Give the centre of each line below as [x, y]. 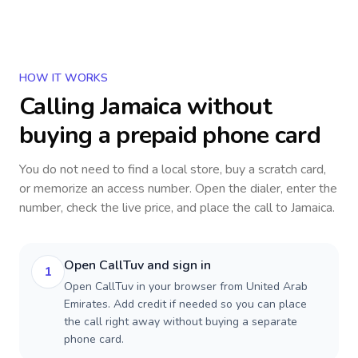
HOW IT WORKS [64, 78]
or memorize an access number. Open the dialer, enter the [178, 189]
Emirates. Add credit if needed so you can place [185, 304]
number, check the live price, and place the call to [155, 208]
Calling [60, 107]
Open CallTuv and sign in [137, 265]
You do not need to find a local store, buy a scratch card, [173, 169]
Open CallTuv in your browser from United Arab [186, 286]
